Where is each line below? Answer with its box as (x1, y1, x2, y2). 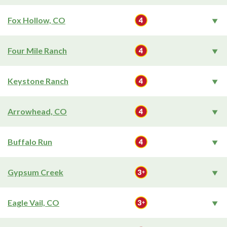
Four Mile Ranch (8, 46, 67, 55)
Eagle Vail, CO (8, 198, 59, 207)
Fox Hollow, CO (8, 15, 65, 25)
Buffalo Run (8, 137, 52, 146)
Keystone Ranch (8, 76, 68, 86)
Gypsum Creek (8, 167, 63, 177)
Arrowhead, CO (8, 106, 67, 116)
